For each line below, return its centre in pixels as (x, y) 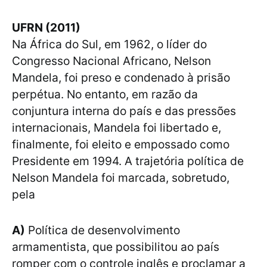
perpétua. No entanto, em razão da (105, 94)
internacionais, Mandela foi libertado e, (117, 128)
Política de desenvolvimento (103, 230)
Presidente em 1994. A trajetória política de (128, 161)
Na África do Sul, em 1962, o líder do (109, 44)
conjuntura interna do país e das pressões (124, 111)
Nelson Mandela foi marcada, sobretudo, (121, 178)
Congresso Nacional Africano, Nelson (111, 61)
